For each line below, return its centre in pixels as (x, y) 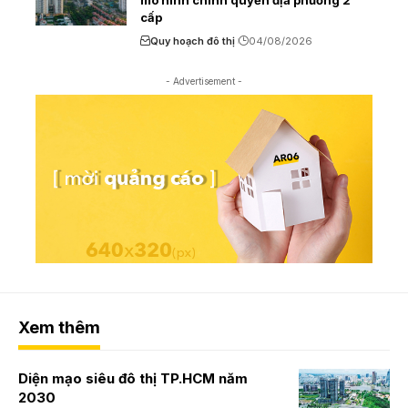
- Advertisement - (204, 81)
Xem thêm (59, 327)
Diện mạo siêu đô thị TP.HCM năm (133, 378)
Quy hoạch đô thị (193, 41)
